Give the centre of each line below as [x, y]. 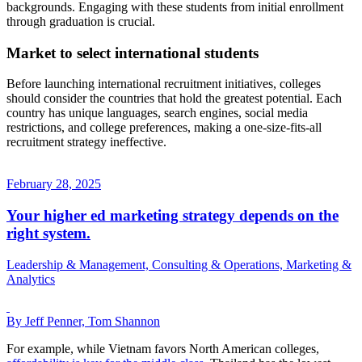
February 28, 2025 [54, 184]
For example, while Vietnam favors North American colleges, [163, 348]
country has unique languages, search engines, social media [157, 113]
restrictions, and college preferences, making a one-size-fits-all [164, 128]
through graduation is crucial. [81, 21]
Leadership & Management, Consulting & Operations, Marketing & [179, 264]
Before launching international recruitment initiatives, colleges [164, 84]
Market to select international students [133, 53]
